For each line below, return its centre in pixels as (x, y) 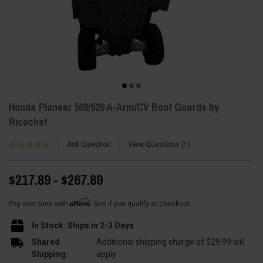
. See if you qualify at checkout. (141, 203)
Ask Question (89, 144)
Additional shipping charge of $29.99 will (170, 242)
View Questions (155, 144)
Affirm (80, 202)
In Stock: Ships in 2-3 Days (82, 225)
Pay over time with (39, 203)
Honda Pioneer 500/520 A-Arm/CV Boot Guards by (114, 107)
